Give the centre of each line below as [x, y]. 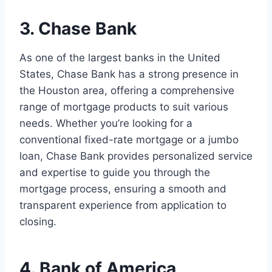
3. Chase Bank [78, 29]
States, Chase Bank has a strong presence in [129, 74]
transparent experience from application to [123, 206]
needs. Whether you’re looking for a [106, 124]
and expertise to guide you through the [115, 173]
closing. [38, 222]
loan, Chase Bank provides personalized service [136, 156]
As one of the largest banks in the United [120, 58]
